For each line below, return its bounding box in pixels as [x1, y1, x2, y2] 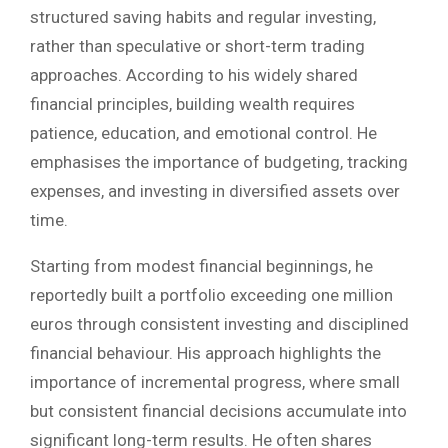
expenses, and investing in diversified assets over [30, 181, 400, 202]
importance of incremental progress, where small [30, 372, 400, 393]
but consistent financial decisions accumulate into [30, 401, 407, 422]
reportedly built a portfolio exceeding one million [30, 285, 393, 306]
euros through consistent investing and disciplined [30, 314, 409, 335]
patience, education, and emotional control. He [30, 123, 377, 144]
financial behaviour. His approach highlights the [30, 343, 381, 364]
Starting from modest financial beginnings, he [30, 256, 373, 277]
